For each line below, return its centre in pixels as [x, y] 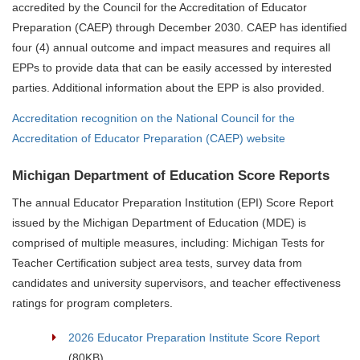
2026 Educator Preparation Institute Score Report [194, 337]
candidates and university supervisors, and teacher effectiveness [176, 283]
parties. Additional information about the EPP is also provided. [168, 88]
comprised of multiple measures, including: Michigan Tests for [168, 243]
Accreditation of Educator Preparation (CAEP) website [149, 138]
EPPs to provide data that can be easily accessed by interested [172, 68]
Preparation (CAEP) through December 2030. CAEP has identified [180, 28]
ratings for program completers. [92, 303]
